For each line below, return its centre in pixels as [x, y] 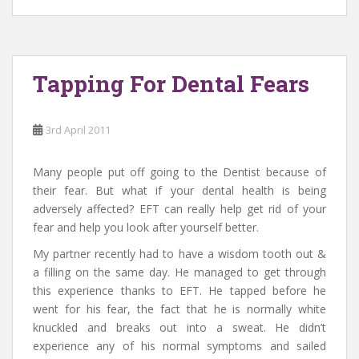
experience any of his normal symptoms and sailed [179, 346]
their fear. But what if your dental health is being [179, 191]
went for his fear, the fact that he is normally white [179, 309]
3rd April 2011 [78, 130]
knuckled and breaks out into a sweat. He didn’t [179, 328]
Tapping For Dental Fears [171, 84]
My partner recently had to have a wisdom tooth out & [179, 254]
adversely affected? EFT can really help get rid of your [179, 209]
